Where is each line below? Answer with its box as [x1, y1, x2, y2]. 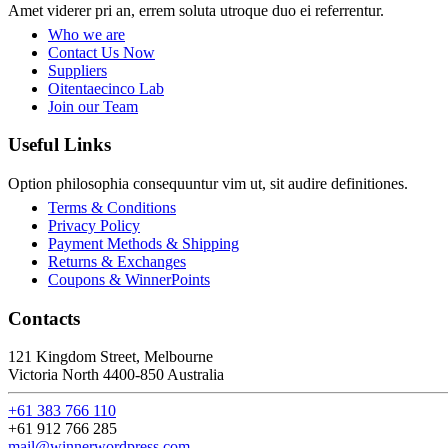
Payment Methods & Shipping [48, 234, 239, 252]
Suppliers [48, 61, 107, 79]
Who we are [48, 25, 125, 43]
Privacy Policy [48, 216, 140, 234]
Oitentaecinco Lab [48, 79, 164, 97]
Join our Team [48, 97, 138, 115]
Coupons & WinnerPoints [48, 270, 210, 288]
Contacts [8, 307, 80, 329]
